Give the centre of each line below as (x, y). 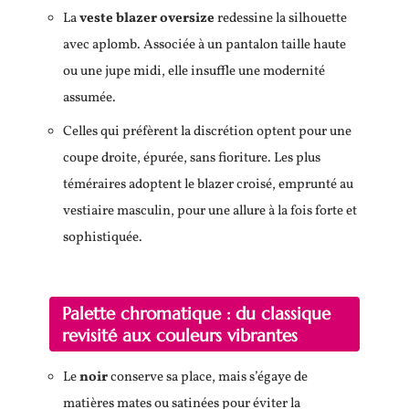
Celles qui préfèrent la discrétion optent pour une (207, 131)
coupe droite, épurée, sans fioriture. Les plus (192, 158)
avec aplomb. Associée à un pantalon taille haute (204, 45)
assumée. (89, 98)
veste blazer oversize (147, 19)
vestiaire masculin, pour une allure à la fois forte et (210, 211)
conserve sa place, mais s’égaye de (208, 378)
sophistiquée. (103, 237)
